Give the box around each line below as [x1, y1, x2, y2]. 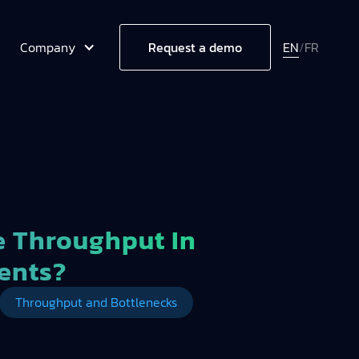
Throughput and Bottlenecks [14, 292, 177, 312]
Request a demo [148, 38, 242, 57]
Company [20, 37, 75, 57]
